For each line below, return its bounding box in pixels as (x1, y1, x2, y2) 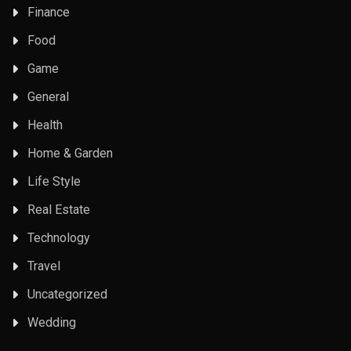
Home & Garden (27, 145, 113, 161)
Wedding (27, 314, 76, 330)
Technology (27, 230, 90, 245)
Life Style (27, 173, 81, 189)
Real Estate (27, 201, 90, 217)
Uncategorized (27, 286, 107, 302)
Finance (27, 4, 70, 20)
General (27, 89, 69, 104)
